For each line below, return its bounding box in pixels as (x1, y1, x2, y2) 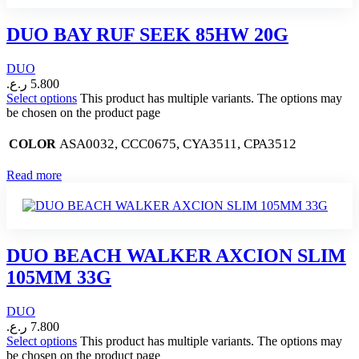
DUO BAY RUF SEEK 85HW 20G (6, 24, 288, 46)
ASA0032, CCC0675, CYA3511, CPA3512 (59, 135, 296, 151)
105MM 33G (6, 266, 111, 288)
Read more (6, 167, 62, 182)
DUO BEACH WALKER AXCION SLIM (6, 244, 346, 266)
